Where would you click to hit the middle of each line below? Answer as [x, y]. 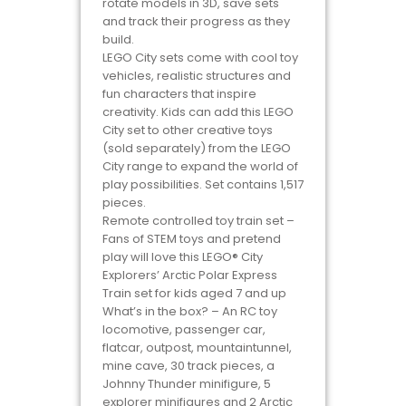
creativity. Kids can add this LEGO [198, 111]
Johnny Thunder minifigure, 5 [187, 383]
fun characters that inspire [179, 93]
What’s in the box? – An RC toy [190, 311]
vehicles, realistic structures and [197, 75]
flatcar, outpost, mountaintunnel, [197, 347]
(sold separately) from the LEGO [197, 148]
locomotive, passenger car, [184, 329]
